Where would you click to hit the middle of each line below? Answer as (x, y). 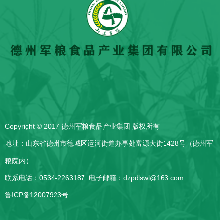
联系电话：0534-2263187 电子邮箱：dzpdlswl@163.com (94, 178)
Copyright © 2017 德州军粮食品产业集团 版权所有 (82, 126)
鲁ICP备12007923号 (37, 195)
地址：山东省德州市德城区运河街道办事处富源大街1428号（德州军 (109, 143)
